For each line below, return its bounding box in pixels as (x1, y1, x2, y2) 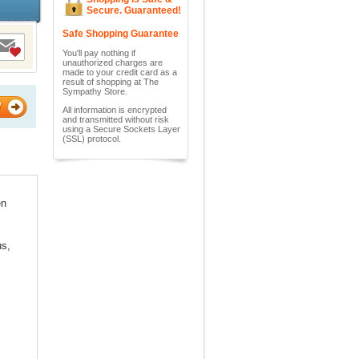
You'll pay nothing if (63, 48, 135, 58)
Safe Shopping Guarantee (63, 28, 179, 39)
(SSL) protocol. (63, 134, 121, 143)
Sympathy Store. (63, 87, 127, 96)
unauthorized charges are (63, 58, 163, 67)
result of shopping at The (63, 77, 159, 87)
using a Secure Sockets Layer (63, 124, 180, 134)
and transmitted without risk (63, 115, 169, 124)
